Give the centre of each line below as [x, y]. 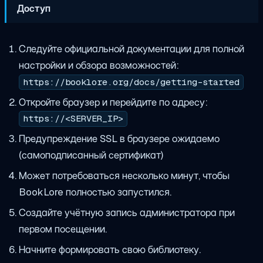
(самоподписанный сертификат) [91, 155]
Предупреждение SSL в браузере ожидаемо [119, 139]
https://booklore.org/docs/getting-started [131, 82]
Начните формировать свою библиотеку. [109, 249]
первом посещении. [63, 229]
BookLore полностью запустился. [95, 192]
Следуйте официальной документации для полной [131, 48]
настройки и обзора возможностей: [99, 65]
